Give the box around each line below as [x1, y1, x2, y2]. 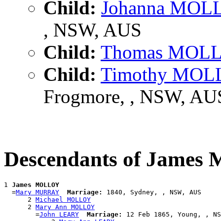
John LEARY [39, 211, 79, 219]
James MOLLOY [12, 181, 59, 189]
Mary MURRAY [16, 188, 59, 196]
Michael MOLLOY [36, 196, 91, 204]
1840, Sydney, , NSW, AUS [103, 188, 201, 196]
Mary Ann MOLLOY [36, 203, 95, 211]
